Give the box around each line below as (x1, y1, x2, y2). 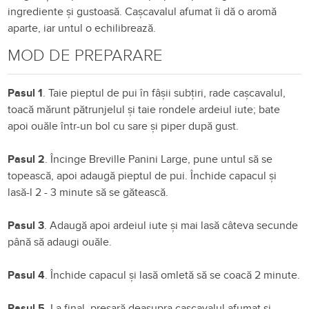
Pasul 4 (8, 268, 46, 282)
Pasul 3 (8, 218, 45, 232)
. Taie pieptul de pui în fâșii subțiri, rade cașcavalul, (43, 86, 286, 100)
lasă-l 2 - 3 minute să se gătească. (8, 185, 169, 199)
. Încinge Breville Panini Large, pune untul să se (45, 152, 273, 166)
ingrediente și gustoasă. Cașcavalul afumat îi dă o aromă (8, 4, 277, 19)
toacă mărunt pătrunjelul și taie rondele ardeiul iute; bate (8, 102, 281, 117)
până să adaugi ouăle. (8, 235, 112, 249)
